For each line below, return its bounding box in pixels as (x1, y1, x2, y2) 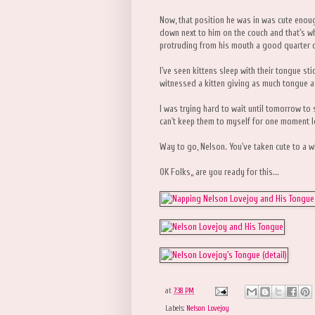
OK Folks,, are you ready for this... (160, 167, 279, 178)
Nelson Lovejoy (186, 303, 229, 313)
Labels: (165, 303, 186, 313)
